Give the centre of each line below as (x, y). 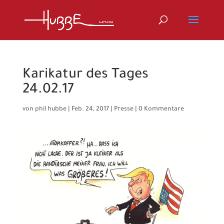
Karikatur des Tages (85, 75)
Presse (123, 109)
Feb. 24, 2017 (90, 109)
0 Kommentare (161, 109)
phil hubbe (50, 109)
